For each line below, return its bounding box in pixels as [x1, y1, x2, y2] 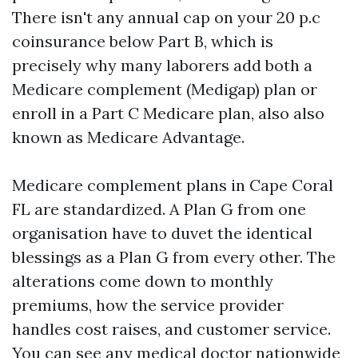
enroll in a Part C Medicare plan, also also [12, 103, 324, 123]
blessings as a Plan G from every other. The [12, 247, 336, 267]
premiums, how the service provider [12, 295, 284, 315]
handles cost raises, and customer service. [12, 319, 331, 339]
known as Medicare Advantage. [12, 127, 245, 147]
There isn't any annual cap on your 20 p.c [12, 7, 320, 27]
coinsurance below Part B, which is [12, 31, 273, 51]
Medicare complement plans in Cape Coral [12, 175, 333, 195]
